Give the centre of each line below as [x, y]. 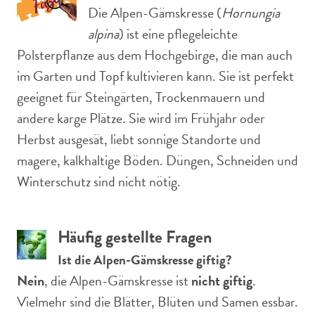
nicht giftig [222, 281]
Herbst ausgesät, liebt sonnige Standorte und [139, 139]
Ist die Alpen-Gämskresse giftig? [145, 260]
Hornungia [251, 13]
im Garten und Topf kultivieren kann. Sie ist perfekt [155, 76]
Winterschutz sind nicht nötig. [99, 181]
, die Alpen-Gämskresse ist [118, 281]
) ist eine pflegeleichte [178, 34]
